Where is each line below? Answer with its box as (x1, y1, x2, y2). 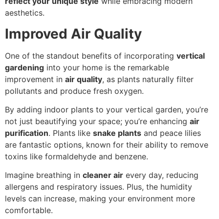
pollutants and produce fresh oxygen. (5, 86, 144, 96)
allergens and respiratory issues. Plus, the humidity (5, 182, 192, 192)
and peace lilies (141, 128, 201, 138)
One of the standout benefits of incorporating (5, 50, 176, 61)
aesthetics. (5, 8, 44, 18)
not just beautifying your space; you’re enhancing (5, 116, 190, 127)
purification (5, 128, 48, 138)
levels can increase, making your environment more (5, 194, 195, 204)
